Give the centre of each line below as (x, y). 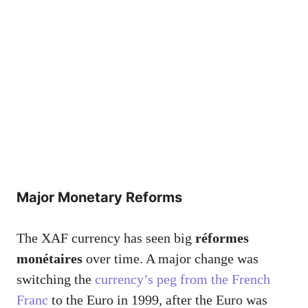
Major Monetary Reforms (99, 198)
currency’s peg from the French (183, 279)
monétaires (49, 259)
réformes (222, 238)
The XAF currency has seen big (106, 238)
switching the (56, 279)
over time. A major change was (170, 259)
